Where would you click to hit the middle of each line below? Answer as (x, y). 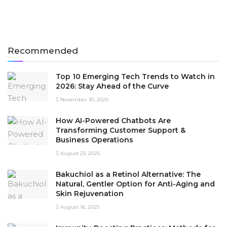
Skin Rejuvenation (90, 193)
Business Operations (94, 140)
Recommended (43, 50)
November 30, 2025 (84, 99)
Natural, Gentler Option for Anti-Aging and (135, 184)
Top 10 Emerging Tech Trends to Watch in (135, 76)
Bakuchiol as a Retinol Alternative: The (128, 174)
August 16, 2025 (79, 207)
